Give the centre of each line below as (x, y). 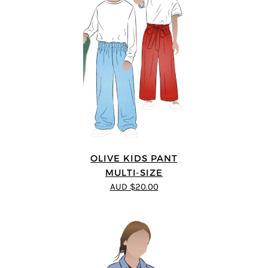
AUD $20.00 (134, 187)
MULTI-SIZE (134, 172)
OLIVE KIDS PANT (134, 158)
